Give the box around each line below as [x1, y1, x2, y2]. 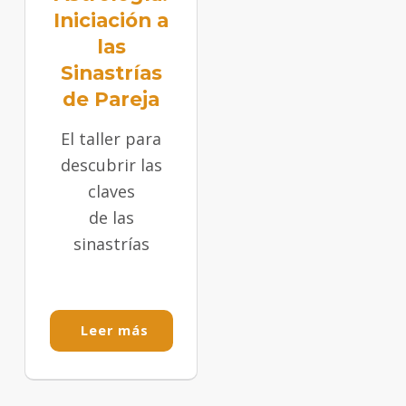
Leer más [80, 321, 150, 340]
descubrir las [60, 153, 162, 176]
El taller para [61, 127, 162, 150]
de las [88, 206, 134, 228]
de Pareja [63, 86, 160, 111]
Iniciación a [53, 7, 169, 32]
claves [87, 179, 135, 202]
